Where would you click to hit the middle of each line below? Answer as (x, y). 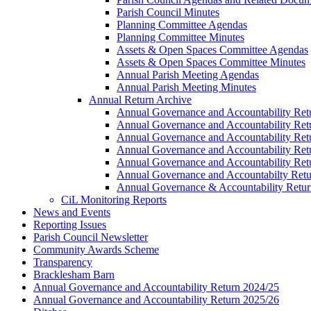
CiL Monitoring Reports (114, 200)
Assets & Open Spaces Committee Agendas (212, 50)
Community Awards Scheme (96, 250)
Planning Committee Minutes (180, 37)
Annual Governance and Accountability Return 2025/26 (156, 300)
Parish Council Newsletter (91, 237)
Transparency (63, 262)
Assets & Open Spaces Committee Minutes (211, 62)
